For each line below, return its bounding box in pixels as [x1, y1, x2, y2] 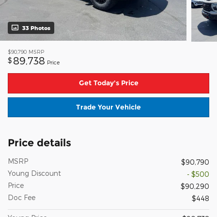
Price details [8, 137, 71, 149]
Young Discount [8, 169, 61, 178]
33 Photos [22, 25, 50, 31]
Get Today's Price [78, 78, 139, 88]
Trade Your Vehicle [76, 103, 141, 112]
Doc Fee [8, 193, 35, 202]
